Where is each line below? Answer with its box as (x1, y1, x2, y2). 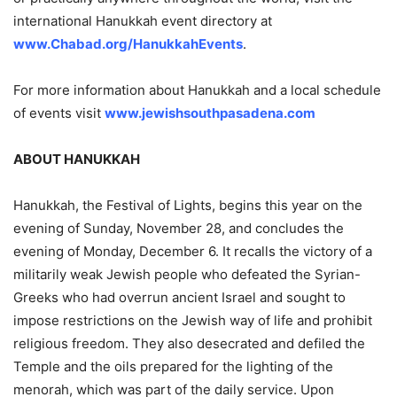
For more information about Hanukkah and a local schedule (13, 81, 381, 98)
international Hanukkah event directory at (13, 12, 272, 29)
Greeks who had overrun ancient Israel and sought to (13, 288, 346, 306)
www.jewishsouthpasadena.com (105, 104, 315, 121)
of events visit (13, 104, 105, 121)
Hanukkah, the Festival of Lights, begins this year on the (13, 196, 362, 214)
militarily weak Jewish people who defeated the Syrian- (13, 265, 361, 283)
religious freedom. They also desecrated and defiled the (13, 334, 365, 352)
